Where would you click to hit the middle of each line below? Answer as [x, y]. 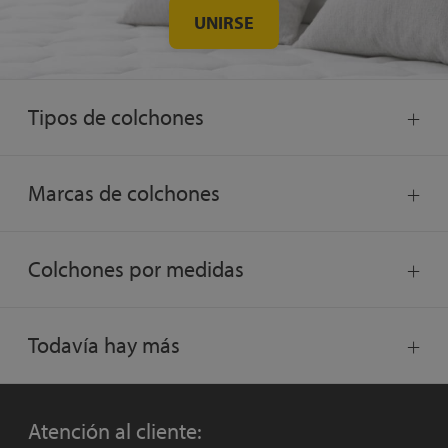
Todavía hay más [104, 345]
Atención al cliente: [115, 431]
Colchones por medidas [136, 269]
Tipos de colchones [116, 117]
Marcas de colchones [124, 193]
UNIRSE [224, 23]
